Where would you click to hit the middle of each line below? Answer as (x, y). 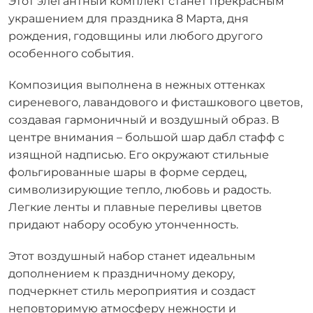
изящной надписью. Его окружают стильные (139, 154)
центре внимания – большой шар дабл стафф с (146, 137)
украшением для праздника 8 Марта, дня (129, 18)
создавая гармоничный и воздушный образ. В (144, 119)
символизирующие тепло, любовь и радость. (140, 189)
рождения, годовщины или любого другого (136, 36)
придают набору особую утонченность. (123, 224)
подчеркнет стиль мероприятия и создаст (132, 291)
